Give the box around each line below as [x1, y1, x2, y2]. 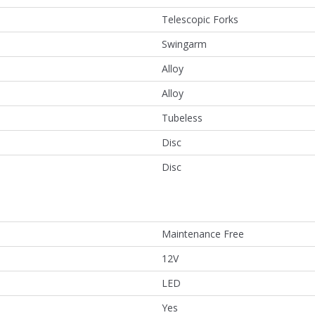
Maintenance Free [162, 226, 244, 240]
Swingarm [162, 37, 207, 51]
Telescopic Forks [162, 12, 238, 26]
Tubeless [162, 110, 202, 124]
